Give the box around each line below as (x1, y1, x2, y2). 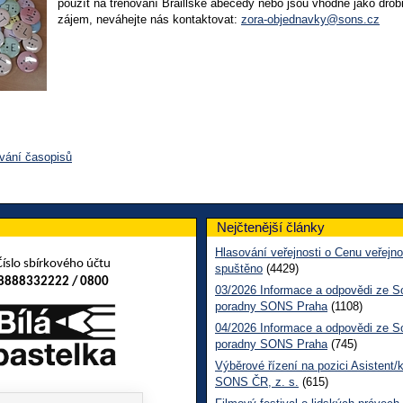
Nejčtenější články (217, 219, 325, 235)
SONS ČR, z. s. (215, 374, 299, 389)
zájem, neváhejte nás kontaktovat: (58, 12, 241, 26)
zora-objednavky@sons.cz (241, 12, 380, 26)
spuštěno (215, 261, 263, 275)
